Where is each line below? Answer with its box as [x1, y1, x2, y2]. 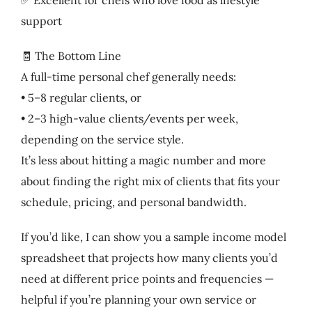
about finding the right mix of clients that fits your [20, 173, 280, 188]
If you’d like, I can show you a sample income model [20, 229, 286, 244]
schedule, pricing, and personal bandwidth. [20, 194, 247, 209]
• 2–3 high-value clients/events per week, [20, 111, 238, 125]
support [20, 13, 62, 28]
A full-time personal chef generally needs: [20, 69, 236, 84]
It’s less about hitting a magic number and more [20, 153, 266, 167]
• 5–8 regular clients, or [20, 90, 141, 104]
